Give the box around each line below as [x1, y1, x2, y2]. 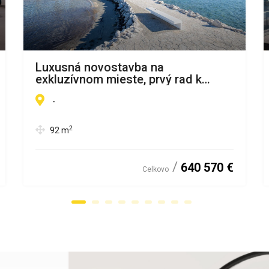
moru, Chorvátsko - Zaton [35, 84, 174, 98]
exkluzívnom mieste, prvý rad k [35, 72, 202, 86]
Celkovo [142, 165, 169, 174]
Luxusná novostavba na [35, 60, 164, 74]
